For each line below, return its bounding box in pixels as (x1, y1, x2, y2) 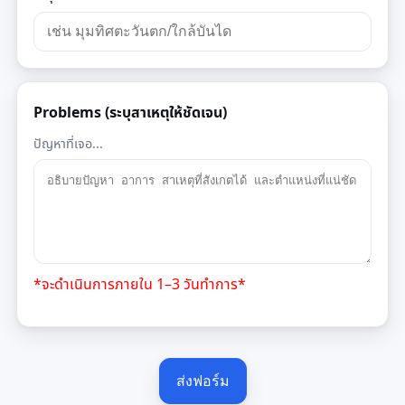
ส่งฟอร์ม (175, 373, 230, 389)
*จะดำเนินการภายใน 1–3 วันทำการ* (33, 274, 246, 294)
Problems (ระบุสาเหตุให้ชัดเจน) (33, 102, 227, 122)
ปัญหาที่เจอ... (33, 135, 103, 152)
